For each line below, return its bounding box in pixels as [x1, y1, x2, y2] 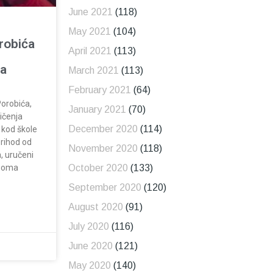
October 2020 [68, 163, 128, 174]
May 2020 [68, 260, 111, 271]
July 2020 [68, 221, 109, 232]
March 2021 [68, 65, 119, 76]
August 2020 [68, 202, 123, 213]
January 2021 [68, 104, 126, 115]
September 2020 [68, 182, 141, 193]
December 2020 [68, 124, 138, 135]
